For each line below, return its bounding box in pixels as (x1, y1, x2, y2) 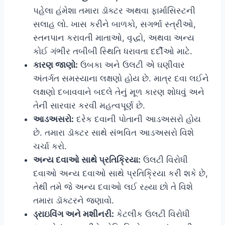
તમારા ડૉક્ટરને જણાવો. (33, 195, 114, 206)
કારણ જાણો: (33, 60, 78, 70)
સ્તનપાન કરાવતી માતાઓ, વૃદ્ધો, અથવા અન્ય (33, 33, 194, 43)
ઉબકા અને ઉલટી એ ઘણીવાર (78, 60, 185, 70)
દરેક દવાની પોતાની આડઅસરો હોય (74, 114, 201, 125)
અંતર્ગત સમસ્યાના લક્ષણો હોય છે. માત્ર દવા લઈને (33, 73, 209, 84)
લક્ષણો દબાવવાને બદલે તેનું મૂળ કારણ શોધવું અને (33, 87, 204, 97)
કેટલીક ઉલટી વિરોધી (114, 209, 190, 219)
